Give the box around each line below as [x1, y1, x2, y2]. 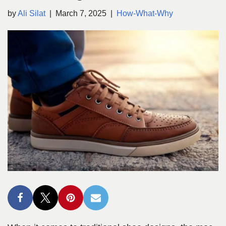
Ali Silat [18, 9, 45, 18]
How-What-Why [117, 9, 173, 18]
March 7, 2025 [55, 9, 106, 18]
